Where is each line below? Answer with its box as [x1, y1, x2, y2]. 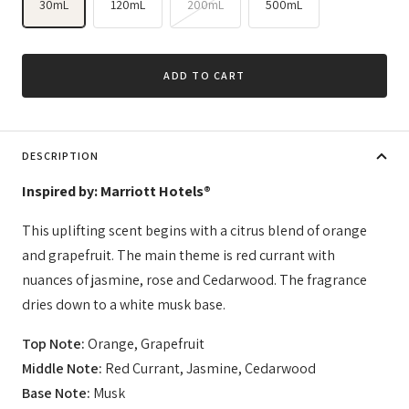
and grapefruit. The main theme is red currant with [22, 245, 335, 265]
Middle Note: [22, 358, 102, 378]
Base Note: [22, 383, 90, 403]
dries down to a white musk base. [22, 294, 225, 314]
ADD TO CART [163, 68, 246, 82]
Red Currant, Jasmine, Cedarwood [102, 358, 316, 378]
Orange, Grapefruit [88, 333, 204, 353]
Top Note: [22, 333, 88, 353]
